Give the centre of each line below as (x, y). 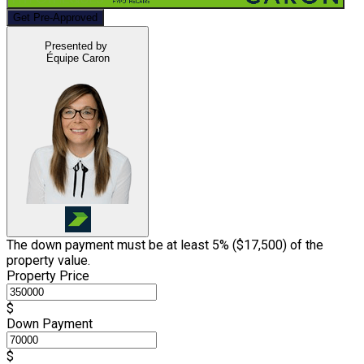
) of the (303, 245)
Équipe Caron (78, 58)
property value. (48, 260)
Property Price (48, 275)
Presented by (76, 45)
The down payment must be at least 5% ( (121, 245)
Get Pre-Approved (55, 18)
